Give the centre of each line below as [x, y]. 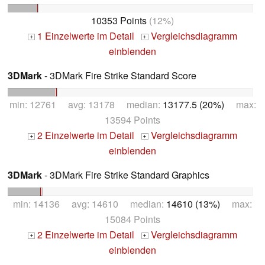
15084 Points [132, 219]
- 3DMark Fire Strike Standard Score [119, 76]
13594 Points [132, 119]
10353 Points [119, 21]
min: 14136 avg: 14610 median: [90, 203]
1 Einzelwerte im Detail [85, 36]
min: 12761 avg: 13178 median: [86, 104]
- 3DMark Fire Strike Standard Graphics [126, 174]
